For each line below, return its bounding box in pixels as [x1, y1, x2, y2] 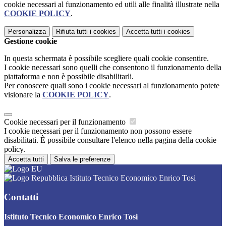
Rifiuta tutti [56, 27, 88, 35]
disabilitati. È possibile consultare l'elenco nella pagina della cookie [4, 135, 216, 144]
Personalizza [8, 27, 46, 35]
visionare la [4, 90, 42, 99]
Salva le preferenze [54, 155, 110, 163]
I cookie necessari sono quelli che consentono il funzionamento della [4, 63, 221, 72]
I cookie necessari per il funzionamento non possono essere [4, 126, 192, 135]
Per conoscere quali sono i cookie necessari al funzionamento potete [4, 81, 219, 90]
